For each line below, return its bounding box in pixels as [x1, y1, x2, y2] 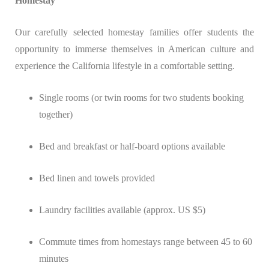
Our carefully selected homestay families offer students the [15, 27, 254, 38]
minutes [39, 253, 68, 264]
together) [39, 109, 73, 120]
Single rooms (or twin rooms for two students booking [39, 92, 244, 103]
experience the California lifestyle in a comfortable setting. [15, 61, 235, 71]
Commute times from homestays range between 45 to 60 [39, 237, 252, 247]
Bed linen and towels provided [39, 173, 155, 184]
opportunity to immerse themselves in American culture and [15, 44, 254, 55]
